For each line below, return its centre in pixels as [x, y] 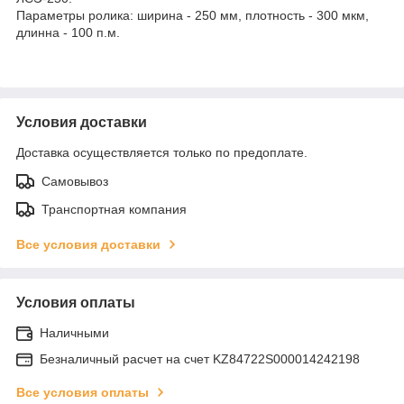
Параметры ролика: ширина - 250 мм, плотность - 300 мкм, [193, 15]
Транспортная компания [114, 209]
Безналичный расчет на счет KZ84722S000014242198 [200, 358]
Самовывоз [75, 181]
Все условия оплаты [83, 392]
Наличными [74, 332]
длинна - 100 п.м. [68, 32]
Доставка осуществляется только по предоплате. [162, 152]
